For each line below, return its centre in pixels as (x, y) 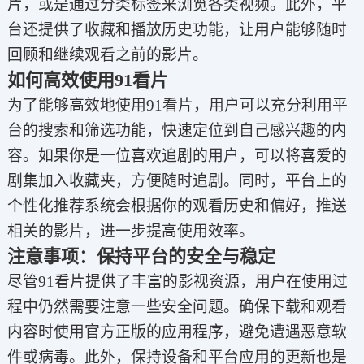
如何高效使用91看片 (87, 80)
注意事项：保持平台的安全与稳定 (141, 257)
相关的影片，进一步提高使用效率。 (130, 232)
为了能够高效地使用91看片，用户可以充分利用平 (177, 106)
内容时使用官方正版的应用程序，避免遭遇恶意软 (177, 332)
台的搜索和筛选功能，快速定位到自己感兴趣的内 (177, 131)
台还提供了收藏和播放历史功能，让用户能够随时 (177, 30)
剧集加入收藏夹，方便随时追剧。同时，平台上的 (177, 181)
